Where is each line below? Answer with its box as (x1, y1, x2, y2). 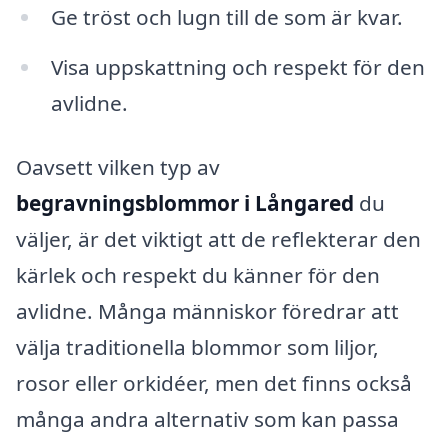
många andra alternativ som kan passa (16, 404, 399, 433)
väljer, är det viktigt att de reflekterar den (16, 224, 421, 253)
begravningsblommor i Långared (16, 188, 354, 217)
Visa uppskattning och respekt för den (50, 53, 425, 82)
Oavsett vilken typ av (16, 152, 220, 181)
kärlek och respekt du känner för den (16, 260, 380, 289)
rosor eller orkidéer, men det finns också (16, 368, 412, 397)
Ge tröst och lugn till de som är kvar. (50, 3, 403, 32)
